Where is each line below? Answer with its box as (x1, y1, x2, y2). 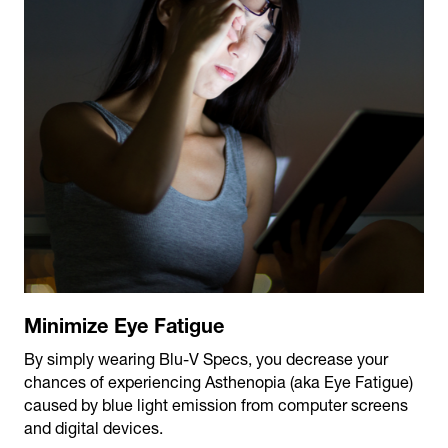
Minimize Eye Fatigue (24, 312, 224, 337)
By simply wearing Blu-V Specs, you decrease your (24, 349, 388, 368)
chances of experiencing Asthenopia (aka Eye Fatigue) (24, 372, 413, 391)
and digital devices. (24, 418, 163, 437)
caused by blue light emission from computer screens (24, 395, 408, 414)
